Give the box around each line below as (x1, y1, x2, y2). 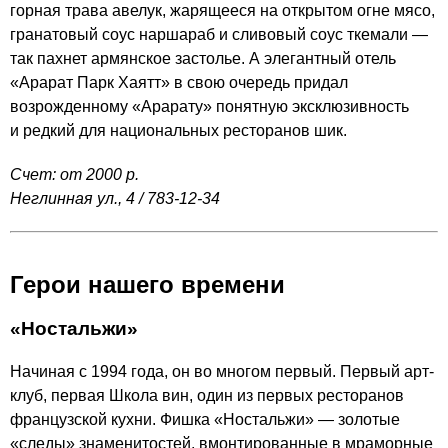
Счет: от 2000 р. (10, 166, 139, 183)
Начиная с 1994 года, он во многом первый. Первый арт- (10, 362, 434, 380)
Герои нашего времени (10, 271, 285, 298)
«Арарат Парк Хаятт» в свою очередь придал (10, 74, 348, 91)
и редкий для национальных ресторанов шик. (10, 122, 347, 139)
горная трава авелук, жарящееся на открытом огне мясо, (10, 2, 435, 19)
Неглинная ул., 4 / (10, 190, 147, 207)
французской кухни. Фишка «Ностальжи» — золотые (10, 410, 400, 428)
